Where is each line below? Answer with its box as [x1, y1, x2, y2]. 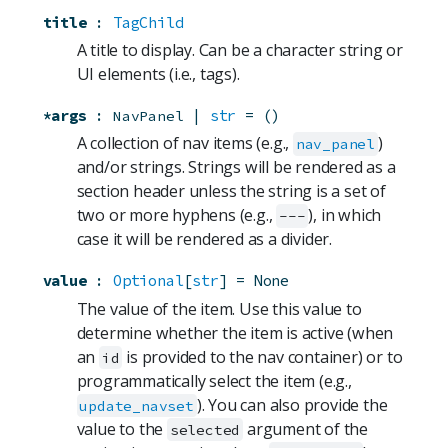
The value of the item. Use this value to [76, 297, 362, 320]
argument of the [243, 417, 368, 440]
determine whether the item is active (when [76, 321, 394, 344]
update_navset [79, 396, 194, 415]
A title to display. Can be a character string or [76, 39, 403, 62]
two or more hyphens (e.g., [76, 204, 277, 227]
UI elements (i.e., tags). [76, 63, 240, 86]
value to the [76, 417, 167, 440]
